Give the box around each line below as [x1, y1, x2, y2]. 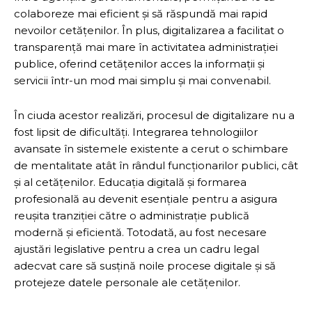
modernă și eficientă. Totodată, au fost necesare [14, 225, 267, 239]
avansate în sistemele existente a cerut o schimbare [14, 141, 288, 155]
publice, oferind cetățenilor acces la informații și [14, 56, 265, 70]
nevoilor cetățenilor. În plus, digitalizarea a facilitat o [14, 23, 284, 37]
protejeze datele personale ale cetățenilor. [14, 275, 240, 289]
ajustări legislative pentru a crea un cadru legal [14, 242, 259, 256]
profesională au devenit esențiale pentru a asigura [14, 192, 277, 205]
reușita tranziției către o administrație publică [14, 208, 249, 222]
